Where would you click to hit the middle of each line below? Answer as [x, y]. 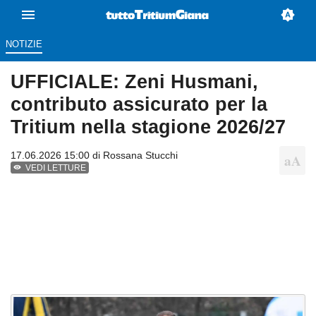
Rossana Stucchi [140, 156]
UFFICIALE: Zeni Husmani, [134, 82]
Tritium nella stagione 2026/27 [148, 127]
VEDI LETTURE [56, 168]
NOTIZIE [24, 44]
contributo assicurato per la [139, 104]
